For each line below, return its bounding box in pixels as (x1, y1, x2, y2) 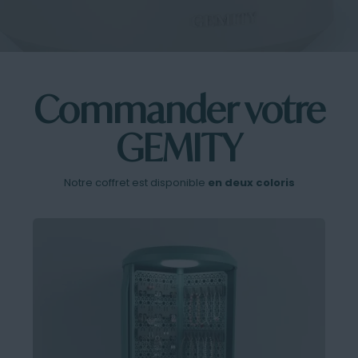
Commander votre (33, 86, 325, 132)
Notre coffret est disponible (63, 174, 208, 190)
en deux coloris (207, 174, 295, 190)
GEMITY (116, 125, 242, 170)
